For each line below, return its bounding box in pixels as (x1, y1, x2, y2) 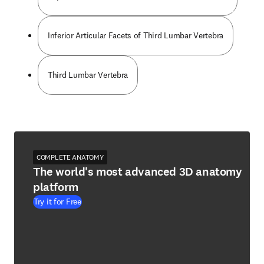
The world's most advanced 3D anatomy (33, 164, 242, 180)
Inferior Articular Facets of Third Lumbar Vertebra (48, 30, 223, 41)
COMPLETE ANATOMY (37, 153, 104, 161)
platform (33, 179, 78, 195)
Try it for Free (34, 196, 81, 207)
